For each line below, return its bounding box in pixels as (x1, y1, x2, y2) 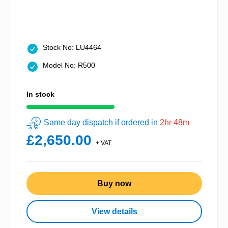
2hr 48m (160, 118, 189, 127)
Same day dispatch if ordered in (44, 118, 160, 127)
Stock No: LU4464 (43, 43, 101, 52)
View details (91, 207, 137, 216)
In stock (26, 90, 54, 99)
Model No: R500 (43, 61, 95, 70)
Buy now (97, 179, 131, 188)
